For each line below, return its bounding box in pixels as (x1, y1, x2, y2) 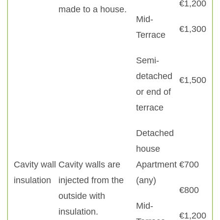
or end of (136, 87, 171, 97)
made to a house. (58, 4, 127, 14)
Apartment (136, 160, 177, 169)
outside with (58, 191, 105, 201)
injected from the (58, 175, 124, 185)
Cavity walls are (58, 160, 120, 169)
